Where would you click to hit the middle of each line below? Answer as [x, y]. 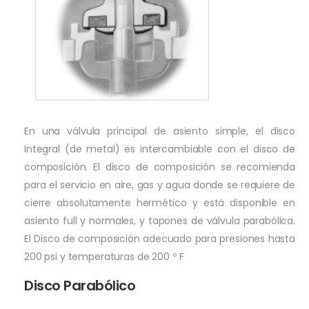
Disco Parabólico [80, 285]
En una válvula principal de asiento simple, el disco [160, 131]
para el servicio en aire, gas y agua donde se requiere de [160, 185]
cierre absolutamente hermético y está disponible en [160, 202]
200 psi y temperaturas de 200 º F [104, 256]
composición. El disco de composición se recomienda [160, 167]
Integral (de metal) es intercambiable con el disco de [160, 149]
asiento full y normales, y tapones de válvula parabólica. [160, 220]
